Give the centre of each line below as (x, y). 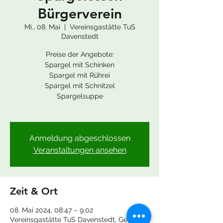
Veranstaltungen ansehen (80, 150)
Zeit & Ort (34, 191)
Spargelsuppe (80, 96)
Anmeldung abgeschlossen (80, 138)
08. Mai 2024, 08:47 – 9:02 (52, 210)
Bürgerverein (80, 13)
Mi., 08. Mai (42, 27)
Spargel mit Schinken (80, 65)
